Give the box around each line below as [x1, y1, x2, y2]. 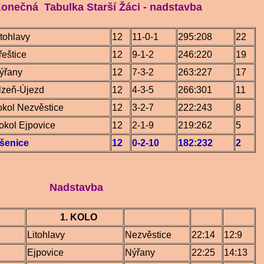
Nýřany [125, 247, 155, 258]
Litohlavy [27, 230, 65, 240]
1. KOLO [27, 212, 97, 222]
